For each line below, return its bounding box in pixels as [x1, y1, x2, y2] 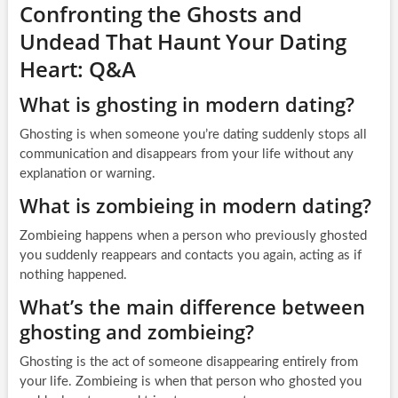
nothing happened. [19, 267, 127, 282]
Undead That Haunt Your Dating [19, 26, 346, 56]
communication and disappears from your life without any [19, 147, 354, 161]
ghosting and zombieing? [19, 317, 254, 345]
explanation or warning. [19, 166, 155, 180]
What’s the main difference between [19, 292, 365, 320]
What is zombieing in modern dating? [19, 191, 371, 219]
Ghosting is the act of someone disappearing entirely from [19, 354, 358, 369]
